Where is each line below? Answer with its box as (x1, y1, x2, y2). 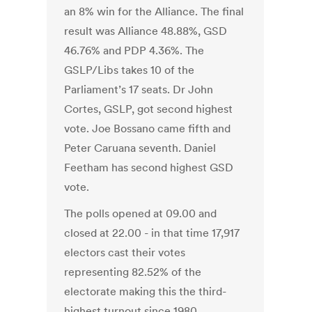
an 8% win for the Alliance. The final (64, 4, 244, 19)
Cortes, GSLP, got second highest (64, 102, 233, 116)
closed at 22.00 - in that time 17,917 (64, 226, 240, 240)
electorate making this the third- (64, 284, 227, 299)
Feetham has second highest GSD (64, 160, 234, 175)
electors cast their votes (64, 245, 186, 260)
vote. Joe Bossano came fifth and (64, 121, 231, 136)
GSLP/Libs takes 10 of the (64, 63, 195, 77)
